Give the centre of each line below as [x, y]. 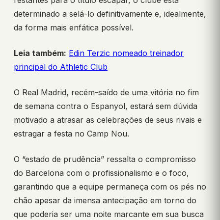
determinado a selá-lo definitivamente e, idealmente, [110, 14]
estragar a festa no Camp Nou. [71, 134]
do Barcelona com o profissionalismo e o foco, [101, 173]
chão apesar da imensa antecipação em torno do [105, 201]
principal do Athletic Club [61, 67]
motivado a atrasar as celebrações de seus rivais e [108, 120]
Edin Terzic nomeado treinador [126, 53]
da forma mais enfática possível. [74, 28]
